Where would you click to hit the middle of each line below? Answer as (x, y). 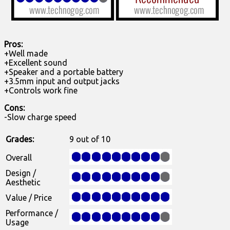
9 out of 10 (90, 139)
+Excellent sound (36, 63)
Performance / (32, 213)
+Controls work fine (41, 91)
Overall (19, 158)
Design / (21, 173)
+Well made (26, 54)
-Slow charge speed (40, 117)
